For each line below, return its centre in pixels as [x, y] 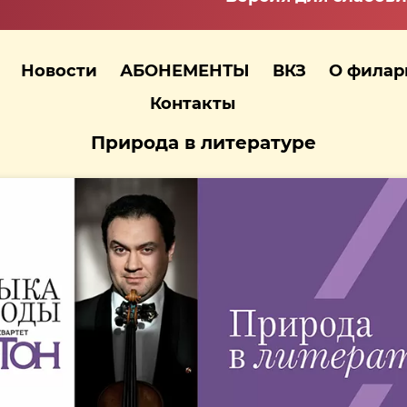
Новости [59, 70]
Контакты [192, 103]
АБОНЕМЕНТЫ [185, 70]
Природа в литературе [203, 142]
